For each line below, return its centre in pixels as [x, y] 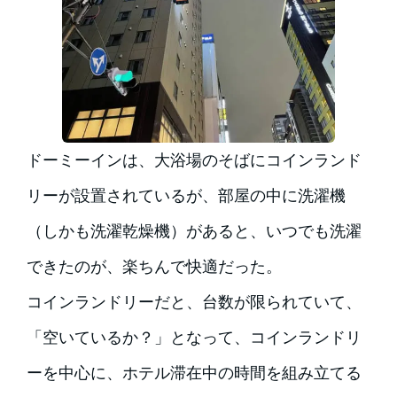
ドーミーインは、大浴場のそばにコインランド [194, 160]
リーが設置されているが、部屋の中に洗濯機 [186, 195]
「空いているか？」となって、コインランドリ [194, 337]
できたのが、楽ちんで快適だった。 [154, 266]
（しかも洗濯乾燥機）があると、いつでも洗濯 [194, 230]
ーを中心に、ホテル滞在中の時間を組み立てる [194, 372]
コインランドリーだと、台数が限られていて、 [194, 301]
